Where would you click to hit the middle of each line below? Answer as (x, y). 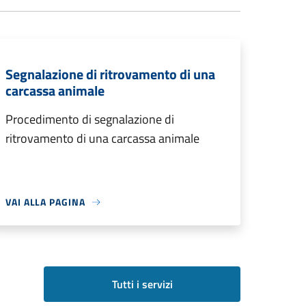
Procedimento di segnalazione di (90, 120)
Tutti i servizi (142, 284)
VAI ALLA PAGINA (45, 202)
